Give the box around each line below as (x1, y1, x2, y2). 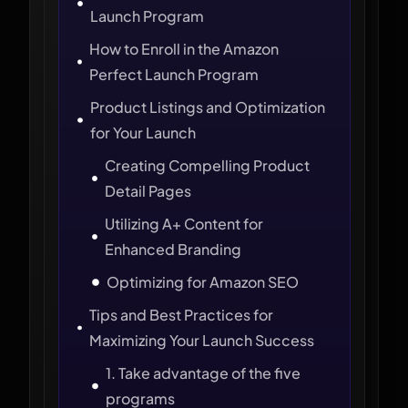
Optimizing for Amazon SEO (107, 272, 299, 291)
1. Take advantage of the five (105, 363, 301, 382)
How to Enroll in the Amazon (89, 39, 280, 58)
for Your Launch (89, 123, 196, 142)
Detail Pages (105, 181, 192, 200)
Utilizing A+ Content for (105, 214, 264, 233)
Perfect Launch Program (89, 65, 260, 84)
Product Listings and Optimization (89, 97, 325, 117)
